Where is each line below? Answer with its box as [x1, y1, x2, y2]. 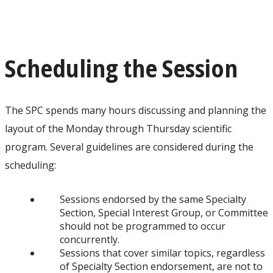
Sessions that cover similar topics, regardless [60, 246, 265, 260]
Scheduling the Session [5, 51, 238, 85]
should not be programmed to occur [60, 219, 225, 233]
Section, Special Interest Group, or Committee [60, 206, 268, 220]
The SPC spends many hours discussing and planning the [5, 104, 266, 118]
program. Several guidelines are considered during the [5, 140, 253, 154]
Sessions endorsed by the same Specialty [60, 193, 246, 207]
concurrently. [60, 233, 119, 247]
